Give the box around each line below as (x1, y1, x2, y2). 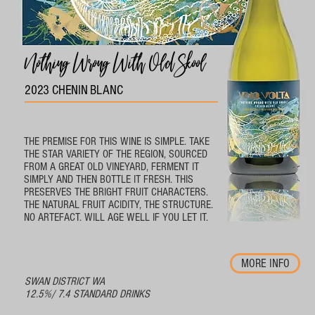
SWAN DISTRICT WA (25, 274, 105, 288)
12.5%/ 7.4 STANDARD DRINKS (25, 287, 150, 300)
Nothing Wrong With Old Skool (25, 50, 210, 79)
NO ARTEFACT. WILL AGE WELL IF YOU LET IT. (24, 210, 208, 224)
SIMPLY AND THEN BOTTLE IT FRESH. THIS (24, 172, 193, 186)
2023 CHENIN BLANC (25, 82, 123, 98)
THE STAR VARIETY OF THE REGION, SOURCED (24, 147, 207, 160)
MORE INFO (240, 256, 290, 270)
